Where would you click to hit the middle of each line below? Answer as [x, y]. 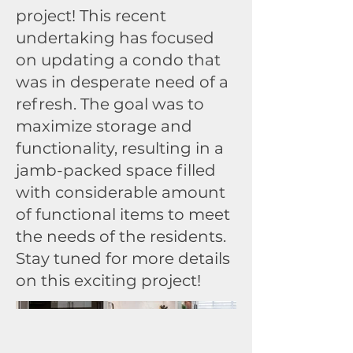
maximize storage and [104, 126]
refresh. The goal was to [110, 104]
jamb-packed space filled [116, 170]
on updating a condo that [118, 60]
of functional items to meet [123, 214]
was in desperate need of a [122, 82]
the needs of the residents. [121, 236]
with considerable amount [121, 192]
